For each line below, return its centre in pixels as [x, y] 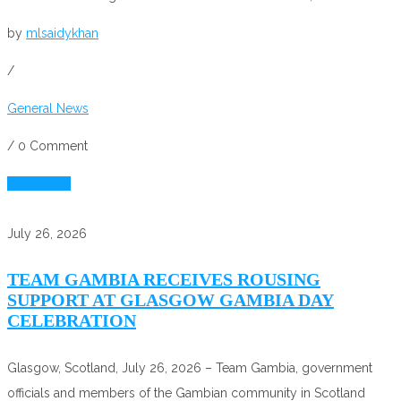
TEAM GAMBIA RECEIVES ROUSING [164, 280]
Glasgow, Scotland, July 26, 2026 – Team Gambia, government [190, 367]
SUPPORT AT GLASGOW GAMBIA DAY [171, 300]
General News [48, 108]
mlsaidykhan [62, 33]
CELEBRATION [72, 321]
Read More [39, 183]
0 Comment [53, 145]
